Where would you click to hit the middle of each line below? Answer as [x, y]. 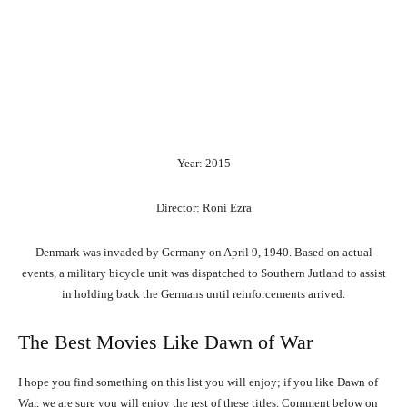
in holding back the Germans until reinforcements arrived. [203, 294]
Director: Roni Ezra [203, 208]
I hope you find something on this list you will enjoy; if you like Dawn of [198, 382]
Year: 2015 [203, 164]
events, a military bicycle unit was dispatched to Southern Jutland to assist [203, 273]
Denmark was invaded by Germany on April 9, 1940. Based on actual [203, 253]
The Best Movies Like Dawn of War [165, 342]
